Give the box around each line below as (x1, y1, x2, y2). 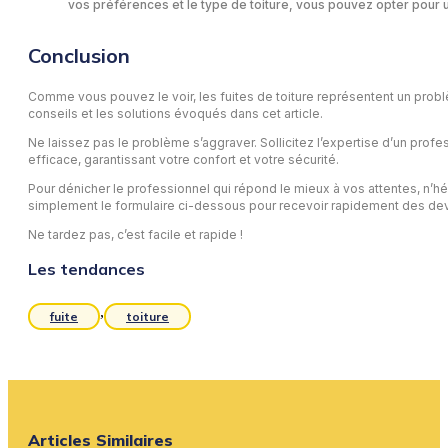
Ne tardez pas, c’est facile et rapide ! (28, 227, 243, 243)
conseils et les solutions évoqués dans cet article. (28, 106, 323, 122)
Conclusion (28, 43, 130, 69)
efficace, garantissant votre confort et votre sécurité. (28, 152, 339, 168)
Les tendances (28, 259, 145, 280)
